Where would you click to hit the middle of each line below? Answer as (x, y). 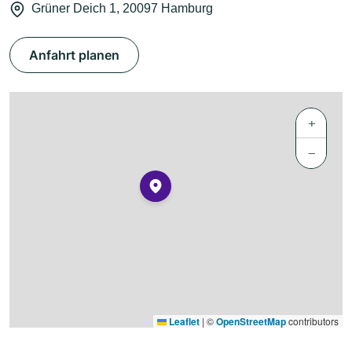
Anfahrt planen (74, 55)
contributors (312, 321)
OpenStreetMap (251, 322)
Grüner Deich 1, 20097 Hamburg (122, 9)
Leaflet (183, 322)
